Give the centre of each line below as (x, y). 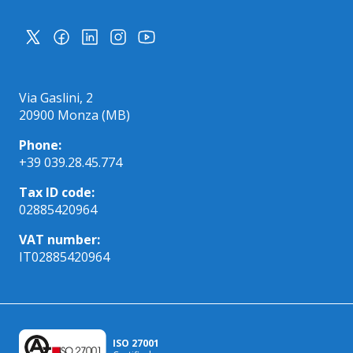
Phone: (40, 145)
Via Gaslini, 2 (56, 97)
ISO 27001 (136, 343)
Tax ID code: (57, 192)
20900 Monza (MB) (74, 115)
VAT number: (59, 239)
